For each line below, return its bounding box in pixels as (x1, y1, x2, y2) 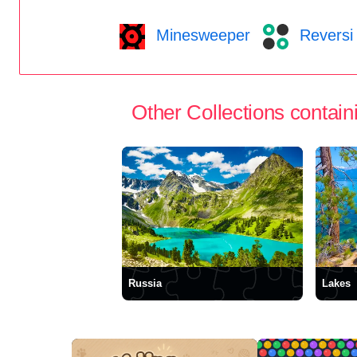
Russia (128, 277, 162, 289)
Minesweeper (151, 25, 250, 44)
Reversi (294, 25, 353, 44)
